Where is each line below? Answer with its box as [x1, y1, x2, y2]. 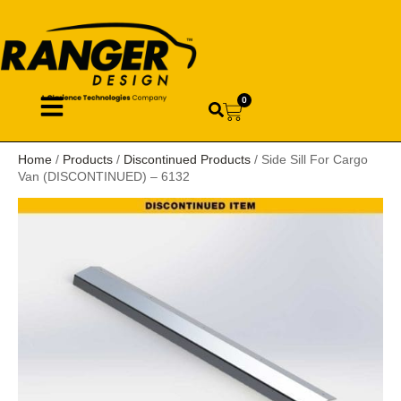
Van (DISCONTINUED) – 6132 [18, 168, 190, 183]
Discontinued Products [124, 151, 251, 166]
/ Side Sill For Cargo [251, 151, 368, 166]
